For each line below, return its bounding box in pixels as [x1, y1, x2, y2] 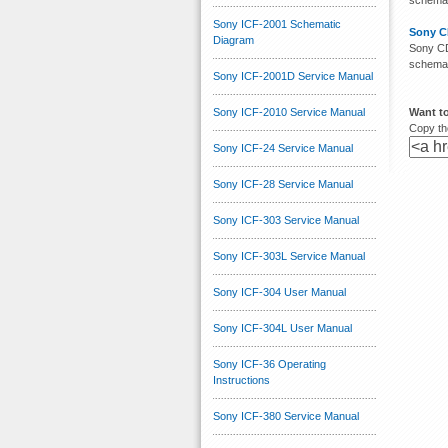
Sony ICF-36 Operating [213, 358, 326, 370]
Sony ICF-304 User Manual [213, 286, 346, 298]
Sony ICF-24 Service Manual [213, 142, 353, 154]
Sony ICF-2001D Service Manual [213, 70, 373, 82]
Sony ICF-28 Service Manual [213, 178, 353, 190]
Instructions [213, 374, 270, 386]
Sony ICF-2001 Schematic [213, 18, 341, 30]
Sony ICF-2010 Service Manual [213, 106, 365, 118]
